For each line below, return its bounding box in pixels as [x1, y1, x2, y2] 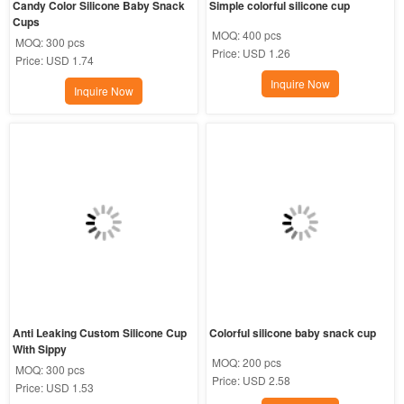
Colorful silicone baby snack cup [209, 325, 377, 342]
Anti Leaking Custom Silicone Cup [12, 325, 187, 342]
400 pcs [243, 27, 282, 43]
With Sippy [12, 341, 67, 358]
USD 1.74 [45, 52, 94, 69]
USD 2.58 [243, 372, 291, 389]
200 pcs [243, 354, 282, 371]
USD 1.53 [45, 380, 94, 396]
